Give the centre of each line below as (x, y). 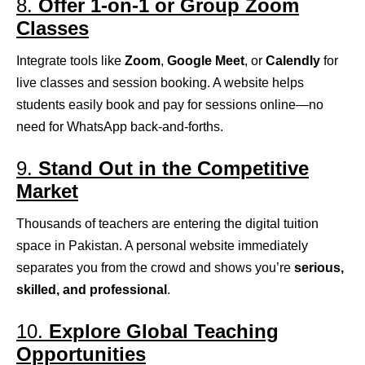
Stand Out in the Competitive (174, 169)
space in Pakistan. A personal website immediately (162, 246)
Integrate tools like (70, 61)
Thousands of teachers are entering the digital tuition (167, 224)
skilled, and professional (92, 290)
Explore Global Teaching (164, 332)
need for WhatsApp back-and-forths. (120, 127)
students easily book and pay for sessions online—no (170, 105)
